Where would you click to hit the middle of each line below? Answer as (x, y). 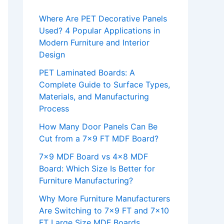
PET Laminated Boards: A (87, 73)
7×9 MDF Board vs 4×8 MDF (93, 157)
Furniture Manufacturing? (86, 181)
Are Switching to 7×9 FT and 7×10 (104, 211)
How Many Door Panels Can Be (98, 127)
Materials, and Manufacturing (94, 97)
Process (54, 109)
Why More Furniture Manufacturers (104, 199)
